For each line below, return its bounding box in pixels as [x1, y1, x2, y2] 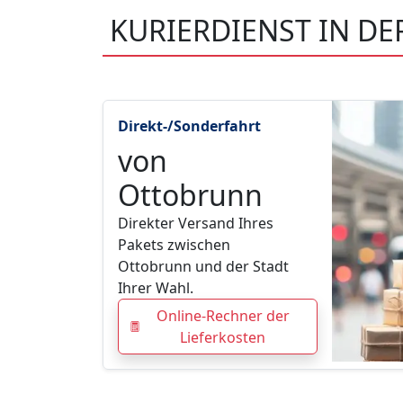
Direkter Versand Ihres [118, 213, 273, 234]
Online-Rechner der [156, 306, 290, 327]
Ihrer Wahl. [118, 278, 193, 299]
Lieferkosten [180, 327, 266, 348]
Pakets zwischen [118, 235, 230, 255]
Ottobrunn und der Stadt [118, 256, 289, 277]
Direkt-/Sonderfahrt [118, 116, 261, 137]
